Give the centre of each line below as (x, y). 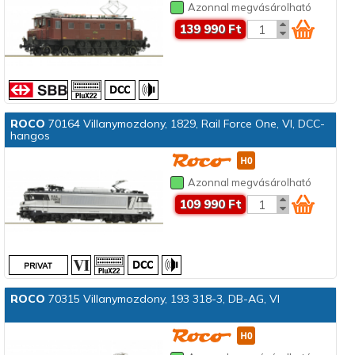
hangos (30, 136)
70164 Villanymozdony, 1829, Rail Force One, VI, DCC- (185, 124)
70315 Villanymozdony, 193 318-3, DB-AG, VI (162, 299)
